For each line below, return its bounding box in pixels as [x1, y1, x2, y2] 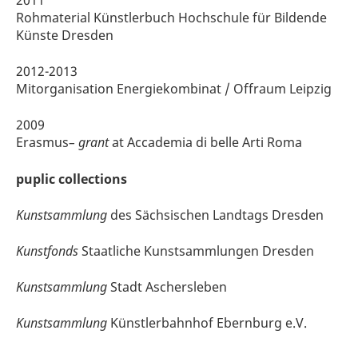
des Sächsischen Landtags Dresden [107, 205, 324, 224]
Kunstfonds [16, 241, 78, 260]
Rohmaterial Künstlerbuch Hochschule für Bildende [16, 9, 327, 26]
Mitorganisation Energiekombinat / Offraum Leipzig [16, 80, 332, 98]
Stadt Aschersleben [107, 278, 227, 296]
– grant [69, 133, 109, 152]
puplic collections [16, 169, 127, 188]
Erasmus [16, 133, 69, 152]
